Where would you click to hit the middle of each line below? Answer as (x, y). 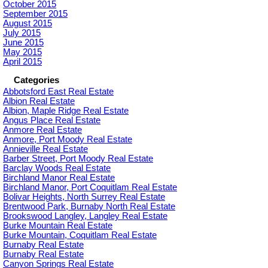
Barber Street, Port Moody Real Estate (78, 159)
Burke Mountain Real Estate (58, 226)
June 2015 (23, 42)
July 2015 (22, 33)
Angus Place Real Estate (52, 120)
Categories (36, 80)
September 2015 (35, 14)
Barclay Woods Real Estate (57, 168)
